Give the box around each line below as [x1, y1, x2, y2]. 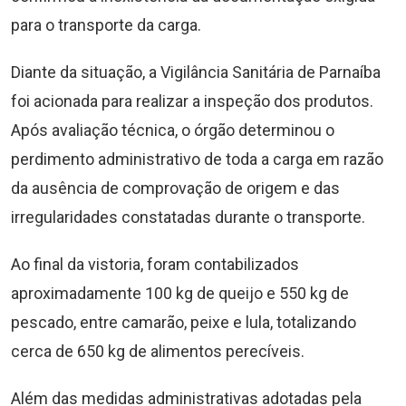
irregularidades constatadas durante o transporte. [11, 208, 365, 227]
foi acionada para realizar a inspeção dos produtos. [11, 92, 373, 111]
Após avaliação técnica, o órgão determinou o [11, 121, 334, 140]
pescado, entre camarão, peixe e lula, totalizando [11, 313, 356, 332]
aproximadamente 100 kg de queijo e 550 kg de [11, 284, 349, 303]
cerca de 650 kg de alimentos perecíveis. [11, 342, 304, 361]
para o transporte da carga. [11, 15, 201, 34]
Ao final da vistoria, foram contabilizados [11, 255, 299, 274]
